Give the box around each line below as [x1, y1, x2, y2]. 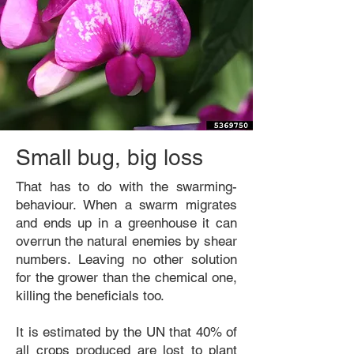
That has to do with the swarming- [16, 179, 237, 194]
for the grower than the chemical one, [16, 269, 237, 285]
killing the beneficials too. [16, 288, 164, 303]
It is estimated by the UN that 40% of [16, 324, 237, 340]
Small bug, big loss [16, 145, 203, 170]
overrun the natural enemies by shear [16, 233, 237, 249]
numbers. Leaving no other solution [16, 251, 237, 267]
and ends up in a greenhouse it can [16, 215, 237, 231]
